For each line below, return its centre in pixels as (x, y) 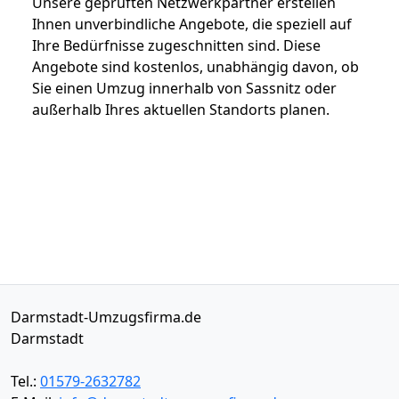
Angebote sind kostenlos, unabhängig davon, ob (195, 66)
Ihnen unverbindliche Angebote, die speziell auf (192, 24)
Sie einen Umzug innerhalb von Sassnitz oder (184, 88)
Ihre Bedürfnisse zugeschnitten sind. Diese (176, 45)
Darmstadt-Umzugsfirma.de (106, 317)
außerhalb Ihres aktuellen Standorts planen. (181, 109)
